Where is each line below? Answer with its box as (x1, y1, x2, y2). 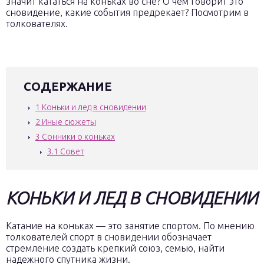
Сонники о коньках (40, 132, 115, 141)
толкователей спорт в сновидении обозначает (6, 232, 212, 242)
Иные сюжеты (40, 117, 96, 127)
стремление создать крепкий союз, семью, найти (6, 243, 225, 253)
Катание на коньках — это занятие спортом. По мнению (6, 220, 255, 231)
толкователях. (6, 18, 68, 29)
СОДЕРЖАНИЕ (24, 80, 112, 93)
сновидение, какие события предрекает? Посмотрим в (6, 7, 249, 18)
